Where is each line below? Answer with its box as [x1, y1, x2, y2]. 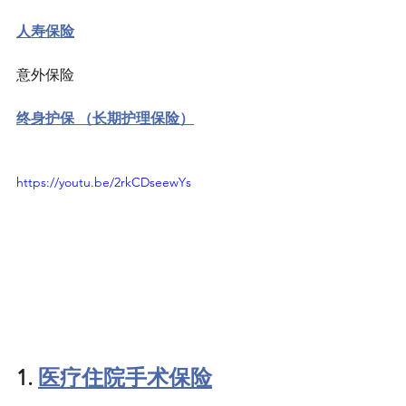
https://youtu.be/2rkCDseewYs [16, 174, 191, 191]
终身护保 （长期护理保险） [16, 110, 194, 128]
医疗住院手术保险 [38, 364, 212, 391]
